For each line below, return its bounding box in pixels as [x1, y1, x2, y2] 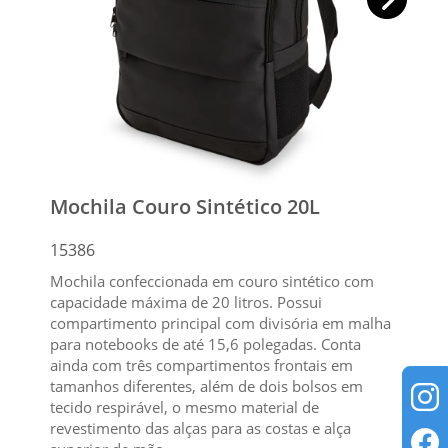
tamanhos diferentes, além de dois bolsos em [50, 375, 363, 396]
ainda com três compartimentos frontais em [50, 354, 353, 375]
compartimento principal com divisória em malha [50, 312, 391, 333]
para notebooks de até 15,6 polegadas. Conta [50, 333, 361, 354]
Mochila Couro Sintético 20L [50, 192, 320, 220]
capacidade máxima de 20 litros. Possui [50, 291, 322, 312]
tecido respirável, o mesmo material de [50, 396, 319, 417]
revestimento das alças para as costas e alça [50, 417, 351, 438]
